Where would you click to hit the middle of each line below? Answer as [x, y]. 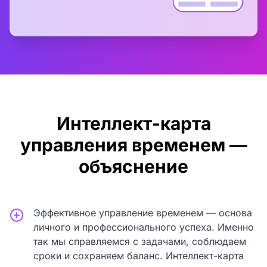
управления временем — [133, 145]
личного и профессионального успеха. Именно [144, 227]
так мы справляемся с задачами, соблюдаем [140, 242]
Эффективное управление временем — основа [143, 213]
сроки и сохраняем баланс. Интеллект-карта [139, 256]
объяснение [133, 167]
